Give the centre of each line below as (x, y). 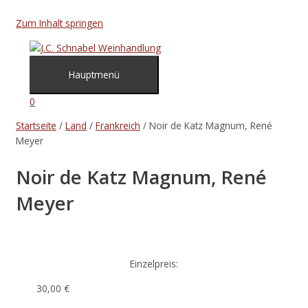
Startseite (36, 126)
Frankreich (118, 126)
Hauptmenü (94, 74)
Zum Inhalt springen (59, 23)
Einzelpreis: (154, 264)
